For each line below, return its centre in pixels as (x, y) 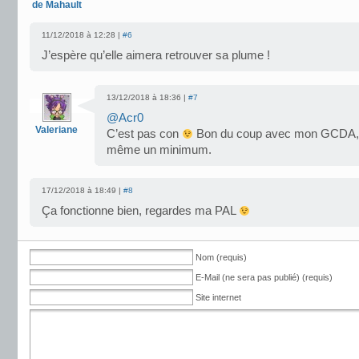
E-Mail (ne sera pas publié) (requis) (264, 277)
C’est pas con (144, 134)
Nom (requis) (221, 257)
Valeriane (56, 130)
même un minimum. (159, 150)
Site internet (218, 297)
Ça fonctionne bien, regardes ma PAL (140, 211)
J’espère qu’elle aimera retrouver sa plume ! (156, 55)
